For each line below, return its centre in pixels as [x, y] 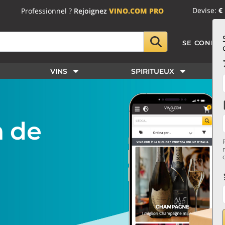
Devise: [205, 10]
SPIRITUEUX [152, 71]
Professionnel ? [48, 11]
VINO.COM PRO [137, 11]
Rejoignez [92, 11]
